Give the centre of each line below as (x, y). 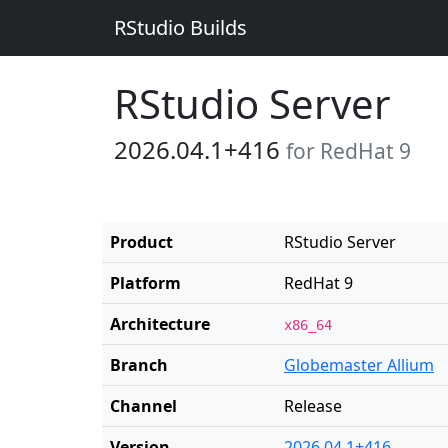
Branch (139, 365)
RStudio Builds (180, 27)
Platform (145, 283)
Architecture (160, 324)
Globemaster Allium (359, 365)
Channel (143, 406)
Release (313, 406)
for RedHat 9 (348, 151)
